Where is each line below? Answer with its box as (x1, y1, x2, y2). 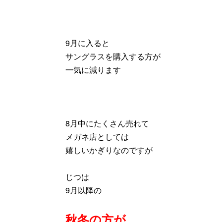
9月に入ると (65, 37, 110, 49)
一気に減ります (65, 63, 121, 75)
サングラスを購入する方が (65, 50, 161, 62)
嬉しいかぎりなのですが (65, 144, 153, 156)
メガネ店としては (65, 130, 129, 142)
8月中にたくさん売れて (65, 117, 149, 129)
